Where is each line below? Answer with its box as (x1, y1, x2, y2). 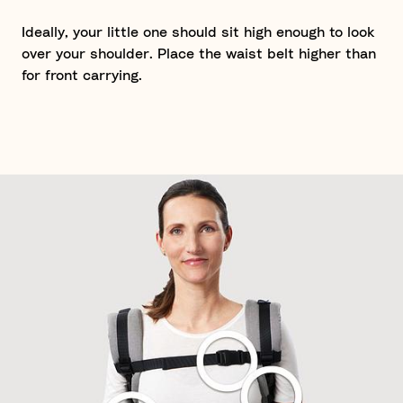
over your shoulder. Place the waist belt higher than (22, 47, 376, 61)
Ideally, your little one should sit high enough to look (22, 25, 375, 40)
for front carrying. (22, 68, 142, 83)
